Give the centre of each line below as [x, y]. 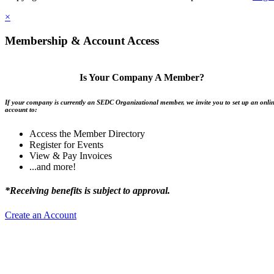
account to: [21, 110]
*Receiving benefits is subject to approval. [87, 191]
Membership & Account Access [82, 41]
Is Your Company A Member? [142, 78]
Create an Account [41, 215]
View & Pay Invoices [71, 156]
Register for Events [66, 145]
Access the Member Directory [87, 134]
